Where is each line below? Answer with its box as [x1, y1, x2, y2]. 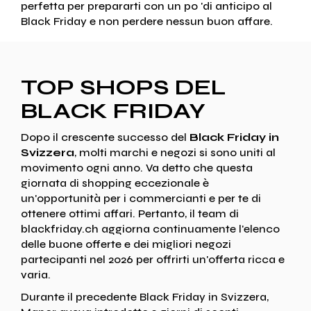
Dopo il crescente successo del [21, 130, 190, 144]
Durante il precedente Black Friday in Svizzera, [21, 289, 269, 303]
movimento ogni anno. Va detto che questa [21, 160, 253, 174]
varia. [21, 267, 51, 281]
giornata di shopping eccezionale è [21, 176, 209, 190]
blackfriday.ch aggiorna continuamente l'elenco [21, 221, 280, 235]
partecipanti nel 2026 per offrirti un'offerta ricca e [21, 252, 285, 266]
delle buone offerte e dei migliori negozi [21, 237, 231, 251]
